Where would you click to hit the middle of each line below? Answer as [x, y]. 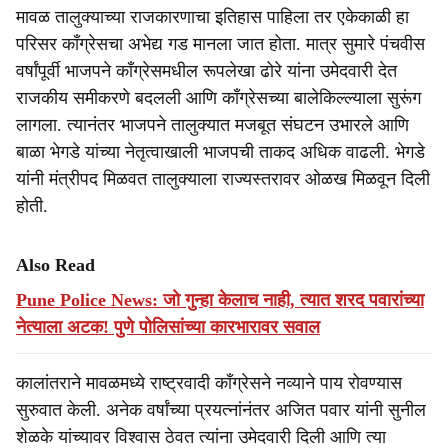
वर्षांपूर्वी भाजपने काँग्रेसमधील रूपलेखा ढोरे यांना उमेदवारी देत [206, 71]
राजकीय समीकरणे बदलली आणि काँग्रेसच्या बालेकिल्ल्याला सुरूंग [218, 98]
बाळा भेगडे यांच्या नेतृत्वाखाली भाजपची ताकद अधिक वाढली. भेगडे [220, 152]
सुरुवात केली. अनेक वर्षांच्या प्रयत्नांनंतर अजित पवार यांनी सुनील [221, 410]
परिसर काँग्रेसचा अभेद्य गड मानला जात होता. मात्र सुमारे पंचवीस [220, 44]
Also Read [55, 265]
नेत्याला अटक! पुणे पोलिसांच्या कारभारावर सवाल [168, 327]
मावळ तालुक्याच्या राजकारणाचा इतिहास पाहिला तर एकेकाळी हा [212, 17]
